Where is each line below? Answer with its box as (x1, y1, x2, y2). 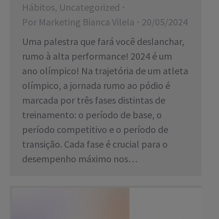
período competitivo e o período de (22, 123, 168, 135)
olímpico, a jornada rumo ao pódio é (22, 79, 170, 91)
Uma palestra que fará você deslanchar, (22, 35, 184, 47)
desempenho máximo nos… (22, 152, 137, 165)
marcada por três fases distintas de (22, 93, 165, 106)
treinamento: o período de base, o (22, 108, 162, 121)
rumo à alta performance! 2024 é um (22, 49, 172, 62)
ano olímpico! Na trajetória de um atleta (22, 64, 188, 77)
